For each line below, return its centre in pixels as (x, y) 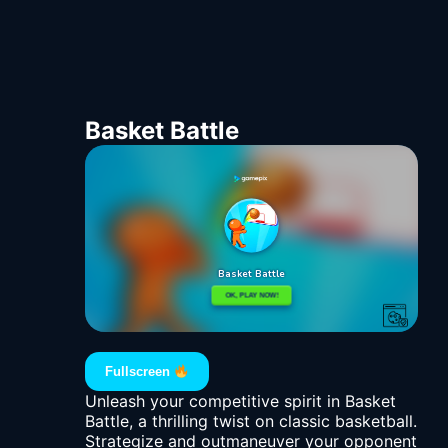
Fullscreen (140, 372)
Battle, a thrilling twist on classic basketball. (251, 421)
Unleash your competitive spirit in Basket (240, 401)
